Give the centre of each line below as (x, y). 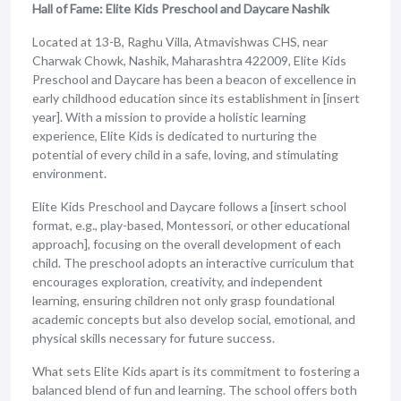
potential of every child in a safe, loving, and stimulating (185, 154)
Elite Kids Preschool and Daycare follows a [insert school (189, 206)
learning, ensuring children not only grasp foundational (183, 300)
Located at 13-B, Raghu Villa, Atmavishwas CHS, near (180, 42)
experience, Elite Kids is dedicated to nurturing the (175, 136)
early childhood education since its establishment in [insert (196, 98)
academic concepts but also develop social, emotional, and (194, 319)
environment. (69, 173)
